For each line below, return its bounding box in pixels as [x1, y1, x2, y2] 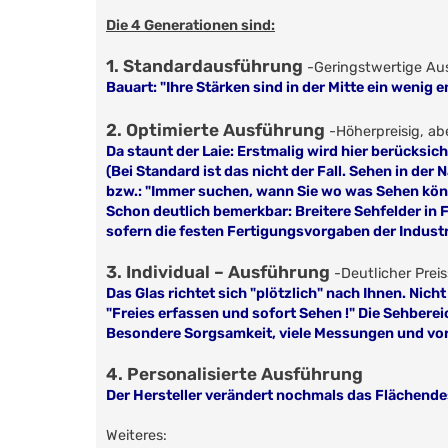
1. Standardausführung [106, 56, 307, 77]
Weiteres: [106, 427, 167, 445]
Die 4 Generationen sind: [106, 17, 275, 35]
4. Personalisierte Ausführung [106, 364, 363, 385]
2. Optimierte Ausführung [106, 120, 329, 141]
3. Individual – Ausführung [106, 262, 334, 283]
